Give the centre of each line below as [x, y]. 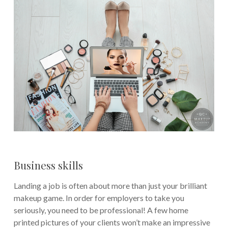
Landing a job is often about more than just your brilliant [110, 186]
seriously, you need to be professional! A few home [101, 210]
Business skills [48, 165]
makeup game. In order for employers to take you [99, 198]
